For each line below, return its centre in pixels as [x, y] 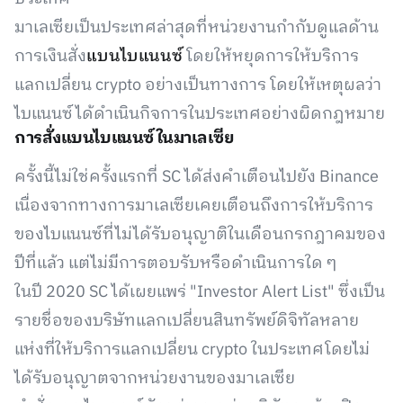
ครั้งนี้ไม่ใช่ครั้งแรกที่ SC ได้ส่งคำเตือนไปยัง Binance [197, 177]
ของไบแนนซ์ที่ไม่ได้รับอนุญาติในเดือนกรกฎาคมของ [200, 235]
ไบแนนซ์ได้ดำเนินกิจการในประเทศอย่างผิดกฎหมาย [200, 114]
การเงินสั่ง [50, 57]
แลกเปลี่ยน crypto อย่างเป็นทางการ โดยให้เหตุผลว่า [198, 85]
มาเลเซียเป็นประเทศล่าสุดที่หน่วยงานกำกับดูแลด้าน [197, 28]
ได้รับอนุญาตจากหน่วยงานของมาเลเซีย [155, 379]
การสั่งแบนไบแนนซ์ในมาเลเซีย [125, 139]
